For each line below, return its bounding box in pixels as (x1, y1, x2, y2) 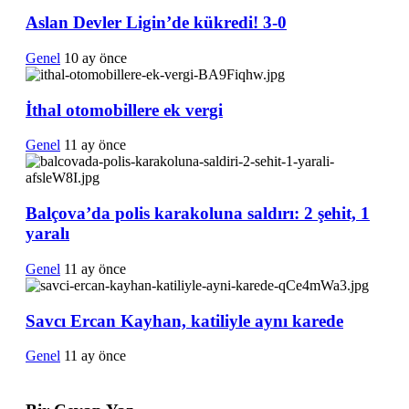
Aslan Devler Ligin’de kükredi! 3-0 (26, 13, 287, 33)
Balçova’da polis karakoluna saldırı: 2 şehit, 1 (26, 204, 370, 224)
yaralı (26, 224, 69, 244)
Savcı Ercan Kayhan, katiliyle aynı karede (26, 310, 343, 330)
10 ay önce (64, 50, 127, 66)
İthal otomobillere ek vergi (26, 100, 223, 120)
